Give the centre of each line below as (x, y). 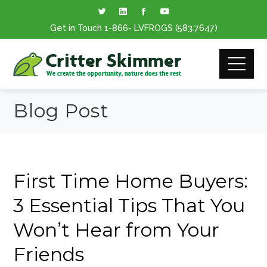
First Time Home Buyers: (131, 181)
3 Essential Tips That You (129, 205)
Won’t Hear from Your (117, 230)
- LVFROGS (151, 28)
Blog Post (61, 111)
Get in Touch (77, 28)
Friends (49, 254)
